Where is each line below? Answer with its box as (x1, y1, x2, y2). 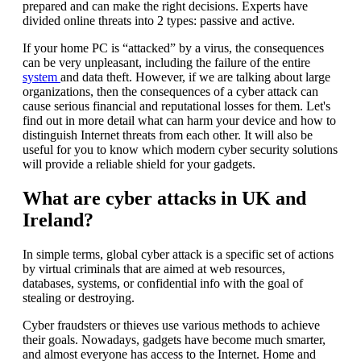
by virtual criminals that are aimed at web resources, (23, 261, 285, 276)
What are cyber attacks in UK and (23, 187, 306, 209)
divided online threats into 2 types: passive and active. (23, 13, 295, 27)
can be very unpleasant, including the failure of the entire (23, 55, 310, 69)
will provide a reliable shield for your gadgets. (23, 156, 255, 171)
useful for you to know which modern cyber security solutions (23, 142, 338, 156)
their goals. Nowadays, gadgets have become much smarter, (23, 332, 326, 346)
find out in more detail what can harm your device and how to (23, 113, 336, 127)
